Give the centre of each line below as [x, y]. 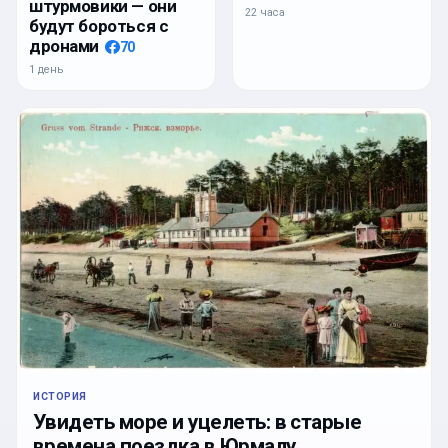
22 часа [265, 12]
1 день [46, 69]
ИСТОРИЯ [60, 396]
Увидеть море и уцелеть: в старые [197, 421]
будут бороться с [99, 25]
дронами [64, 45]
